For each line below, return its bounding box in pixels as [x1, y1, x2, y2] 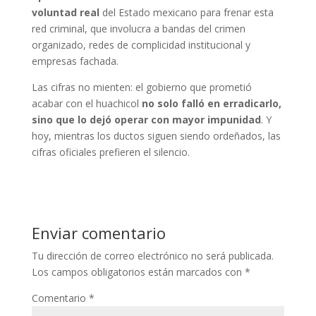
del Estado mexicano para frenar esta [99, 6, 274, 19]
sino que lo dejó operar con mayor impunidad [31, 113, 261, 126]
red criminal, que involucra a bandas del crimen [31, 22, 245, 35]
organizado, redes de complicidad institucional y [31, 38, 250, 51]
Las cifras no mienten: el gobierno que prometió [31, 80, 252, 94]
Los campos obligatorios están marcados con [31, 265, 245, 279]
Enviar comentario [31, 222, 166, 243]
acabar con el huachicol [31, 97, 142, 110]
